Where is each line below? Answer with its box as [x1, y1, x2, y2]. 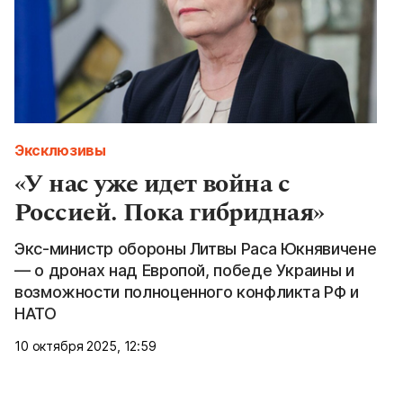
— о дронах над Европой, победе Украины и [14, 260, 354, 280]
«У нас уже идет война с [14, 164, 291, 203]
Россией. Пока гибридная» [14, 193, 325, 232]
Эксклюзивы [14, 140, 106, 159]
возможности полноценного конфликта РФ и [14, 282, 359, 301]
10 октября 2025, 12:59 [14, 337, 157, 354]
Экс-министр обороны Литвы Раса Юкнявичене [14, 238, 377, 258]
